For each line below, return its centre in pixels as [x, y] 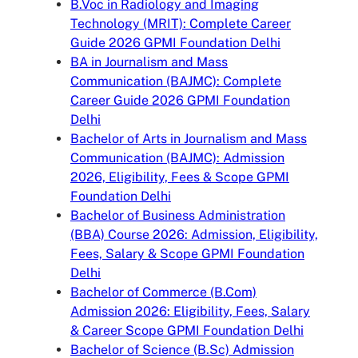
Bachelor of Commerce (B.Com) [163, 292]
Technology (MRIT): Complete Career [181, 23]
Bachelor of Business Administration [178, 215]
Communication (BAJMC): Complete [176, 81]
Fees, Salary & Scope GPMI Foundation [187, 253]
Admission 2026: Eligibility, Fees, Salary [190, 311]
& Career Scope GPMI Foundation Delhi [187, 330]
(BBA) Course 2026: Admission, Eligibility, [194, 234]
